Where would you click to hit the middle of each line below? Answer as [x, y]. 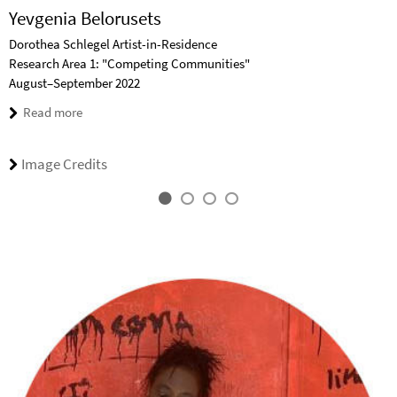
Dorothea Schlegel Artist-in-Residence [113, 44]
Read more [53, 113]
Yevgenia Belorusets [85, 19]
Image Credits [64, 164]
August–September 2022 [74, 83]
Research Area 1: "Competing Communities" [129, 64]
